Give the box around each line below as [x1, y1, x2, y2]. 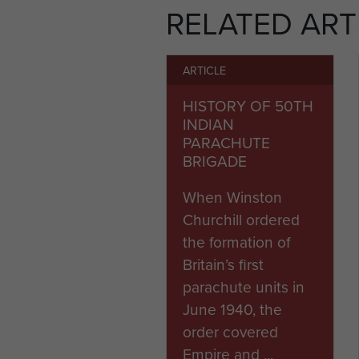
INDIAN [183, 113, 234, 135]
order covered [183, 321, 278, 342]
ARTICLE [183, 62, 226, 79]
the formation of [183, 231, 290, 252]
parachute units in [183, 276, 305, 297]
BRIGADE [183, 150, 247, 171]
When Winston [183, 186, 282, 208]
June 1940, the [183, 298, 282, 320]
